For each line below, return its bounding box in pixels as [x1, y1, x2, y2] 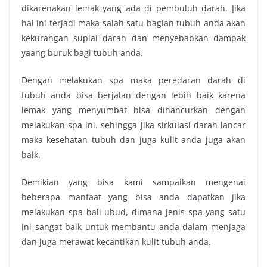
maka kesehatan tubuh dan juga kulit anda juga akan [21, 133, 246, 145]
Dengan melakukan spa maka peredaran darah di [21, 74, 246, 86]
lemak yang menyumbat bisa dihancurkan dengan [21, 104, 246, 116]
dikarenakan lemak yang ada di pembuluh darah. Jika [21, 2, 246, 14]
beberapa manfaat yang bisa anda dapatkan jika [21, 191, 246, 203]
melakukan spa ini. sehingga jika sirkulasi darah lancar [21, 119, 246, 131]
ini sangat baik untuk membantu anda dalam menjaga [21, 221, 246, 232]
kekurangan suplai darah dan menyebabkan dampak [21, 32, 246, 44]
